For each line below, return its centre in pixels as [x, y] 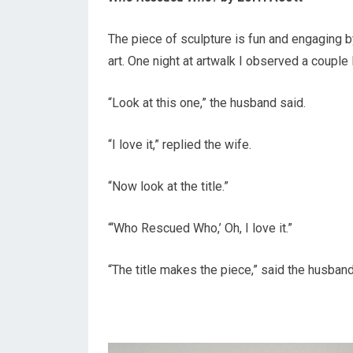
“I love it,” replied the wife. [180, 144]
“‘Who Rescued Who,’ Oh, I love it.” [200, 228]
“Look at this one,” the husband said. [207, 102]
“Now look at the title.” [168, 186]
